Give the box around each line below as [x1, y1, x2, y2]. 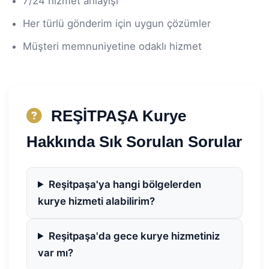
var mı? [38, 246, 73, 259]
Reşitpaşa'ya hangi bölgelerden [48, 178, 201, 190]
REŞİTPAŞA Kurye [47, 107, 186, 124]
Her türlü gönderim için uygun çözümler [23, 17, 211, 29]
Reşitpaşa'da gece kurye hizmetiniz [48, 229, 220, 242]
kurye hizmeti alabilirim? [38, 195, 155, 207]
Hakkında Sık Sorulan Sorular [26, 133, 242, 150]
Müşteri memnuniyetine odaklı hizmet [23, 40, 202, 52]
